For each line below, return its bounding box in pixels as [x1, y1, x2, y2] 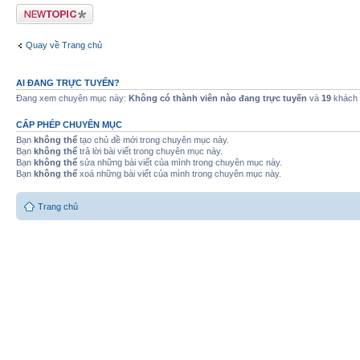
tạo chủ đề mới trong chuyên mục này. [77, 134, 229, 145]
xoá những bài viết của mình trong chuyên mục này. [77, 168, 281, 178]
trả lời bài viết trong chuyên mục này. [77, 145, 223, 156]
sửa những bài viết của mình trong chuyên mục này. [77, 157, 282, 167]
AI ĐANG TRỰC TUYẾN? [16, 77, 120, 88]
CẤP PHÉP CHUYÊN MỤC [16, 119, 122, 129]
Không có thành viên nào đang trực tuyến [129, 92, 307, 103]
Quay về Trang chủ [26, 40, 102, 50]
